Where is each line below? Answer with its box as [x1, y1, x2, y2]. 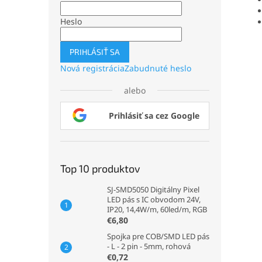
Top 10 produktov [60, 162, 140, 175]
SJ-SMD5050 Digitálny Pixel [107, 184, 199, 195]
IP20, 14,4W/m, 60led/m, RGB [107, 204, 207, 215]
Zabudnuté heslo [125, 63, 191, 74]
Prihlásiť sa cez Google [109, 110, 199, 121]
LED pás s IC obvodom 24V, [107, 194, 201, 205]
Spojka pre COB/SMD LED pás [107, 231, 209, 242]
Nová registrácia [60, 63, 125, 74]
